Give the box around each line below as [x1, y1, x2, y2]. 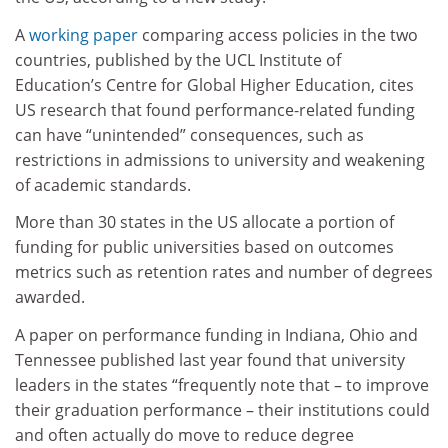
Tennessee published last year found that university [15, 348, 405, 371]
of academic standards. [15, 173, 191, 196]
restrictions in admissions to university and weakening [15, 148, 425, 171]
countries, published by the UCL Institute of [15, 48, 341, 71]
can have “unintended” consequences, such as [15, 123, 364, 146]
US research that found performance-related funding [15, 98, 415, 121]
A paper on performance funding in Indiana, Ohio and [15, 323, 418, 346]
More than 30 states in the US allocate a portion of [15, 211, 394, 234]
